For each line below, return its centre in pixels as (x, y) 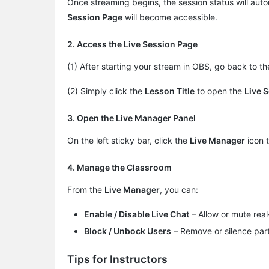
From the (86, 189)
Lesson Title (170, 91)
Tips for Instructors (117, 259)
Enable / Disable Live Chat (137, 214)
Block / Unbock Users (128, 231)
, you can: (179, 189)
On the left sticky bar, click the (128, 140)
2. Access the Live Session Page (132, 44)
